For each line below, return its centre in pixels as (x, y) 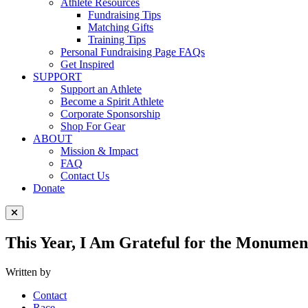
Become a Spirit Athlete (112, 101)
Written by (28, 272)
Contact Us (85, 176)
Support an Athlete (101, 89)
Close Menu (37, 222)
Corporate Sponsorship (110, 114)
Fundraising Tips (124, 15)
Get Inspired (87, 64)
